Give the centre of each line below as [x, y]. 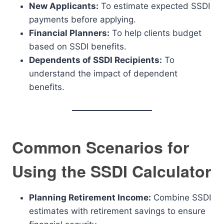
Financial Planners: [69, 33]
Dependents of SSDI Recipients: [95, 60]
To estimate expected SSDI [154, 6]
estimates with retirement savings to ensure [117, 211]
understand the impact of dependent [103, 73]
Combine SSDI [181, 197]
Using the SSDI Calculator [111, 171]
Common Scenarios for [100, 147]
